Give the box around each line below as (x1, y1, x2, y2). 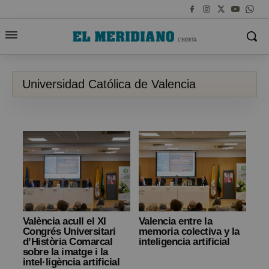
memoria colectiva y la (139, 226, 240, 238)
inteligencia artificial (139, 236, 230, 248)
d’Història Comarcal (23, 236, 113, 248)
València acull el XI (23, 216, 106, 228)
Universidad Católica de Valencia (22, 77, 196, 91)
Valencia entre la (139, 216, 213, 228)
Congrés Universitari (23, 226, 116, 238)
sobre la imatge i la (23, 246, 108, 258)
